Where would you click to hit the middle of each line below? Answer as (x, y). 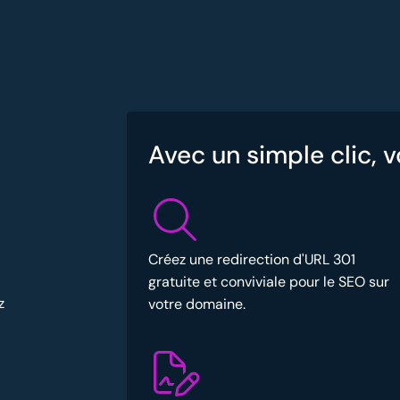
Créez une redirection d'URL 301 (252, 259)
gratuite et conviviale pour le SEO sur (269, 281)
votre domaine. (197, 304)
